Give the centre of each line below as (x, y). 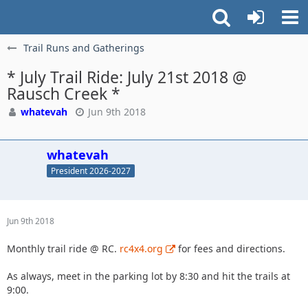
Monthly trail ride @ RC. (63, 248)
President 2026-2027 (91, 170)
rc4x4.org (141, 248)
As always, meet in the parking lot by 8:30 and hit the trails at (148, 276)
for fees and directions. (230, 248)
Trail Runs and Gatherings (84, 48)
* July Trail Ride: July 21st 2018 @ (127, 77)
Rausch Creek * (64, 93)
